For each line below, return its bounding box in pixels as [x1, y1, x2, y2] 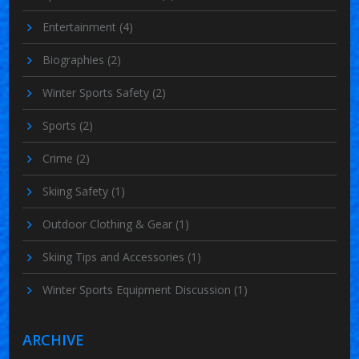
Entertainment [42, 18, 120, 34]
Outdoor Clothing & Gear [42, 216, 176, 232]
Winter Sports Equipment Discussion [42, 281, 235, 297]
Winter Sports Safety [42, 84, 153, 100]
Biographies [42, 51, 108, 67]
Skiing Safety [42, 183, 112, 199]
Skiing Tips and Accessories [42, 248, 188, 264]
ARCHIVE [22, 329, 85, 349]
